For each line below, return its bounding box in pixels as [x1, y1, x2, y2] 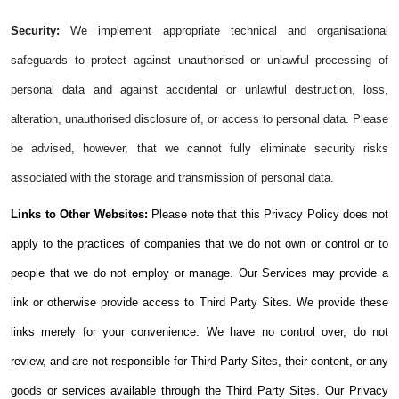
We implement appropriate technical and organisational [60, 24, 388, 38]
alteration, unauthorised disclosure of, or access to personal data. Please [11, 112, 388, 126]
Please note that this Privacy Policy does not [151, 208, 389, 222]
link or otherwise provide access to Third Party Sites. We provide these [11, 296, 388, 310]
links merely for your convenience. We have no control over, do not [11, 325, 388, 339]
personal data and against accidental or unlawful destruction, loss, [11, 83, 388, 97]
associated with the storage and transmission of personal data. [11, 171, 334, 185]
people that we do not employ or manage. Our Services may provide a [11, 266, 388, 281]
